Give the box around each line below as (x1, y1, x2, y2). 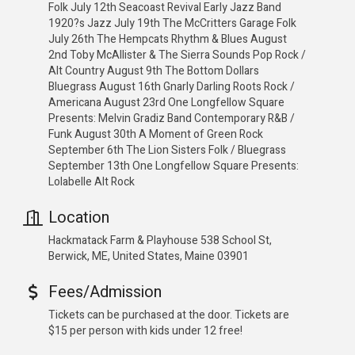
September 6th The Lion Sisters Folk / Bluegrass (48, 142, 286, 159)
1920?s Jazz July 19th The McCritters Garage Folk (48, 15, 296, 32)
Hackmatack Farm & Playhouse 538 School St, (48, 232, 272, 250)
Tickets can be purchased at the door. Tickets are (48, 307, 289, 324)
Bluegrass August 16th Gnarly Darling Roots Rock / (48, 78, 295, 96)
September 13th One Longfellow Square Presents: (48, 158, 299, 175)
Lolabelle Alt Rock (48, 174, 135, 191)
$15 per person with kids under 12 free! (48, 323, 242, 340)
